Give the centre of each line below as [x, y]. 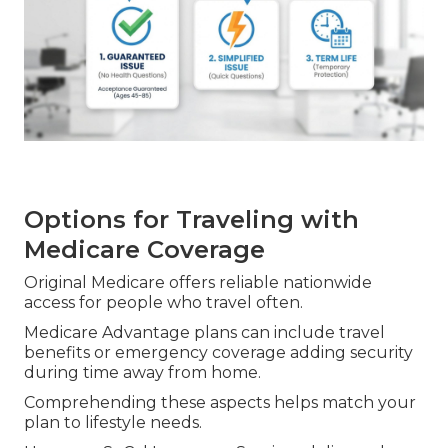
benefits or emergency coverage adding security [218, 352]
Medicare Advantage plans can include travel [204, 332]
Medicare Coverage [144, 249]
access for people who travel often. [163, 302]
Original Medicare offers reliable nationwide [198, 282]
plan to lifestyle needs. [113, 422]
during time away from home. [142, 372]
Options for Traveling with [191, 219]
